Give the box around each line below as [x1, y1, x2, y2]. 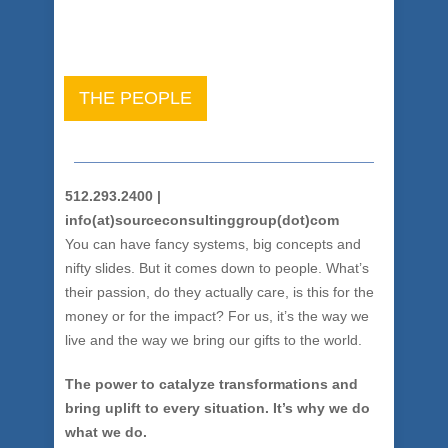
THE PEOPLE [79, 88, 192, 108]
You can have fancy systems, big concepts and [65, 236, 361, 252]
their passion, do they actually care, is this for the [65, 284, 374, 300]
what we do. [65, 424, 147, 440]
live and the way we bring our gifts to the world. [65, 332, 362, 348]
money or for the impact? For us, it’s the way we [65, 308, 369, 324]
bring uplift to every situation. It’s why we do [65, 400, 370, 416]
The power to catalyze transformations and [65, 376, 358, 392]
